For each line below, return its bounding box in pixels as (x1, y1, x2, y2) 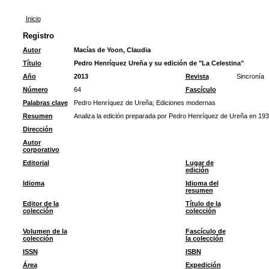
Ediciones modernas (156, 99, 216, 106)
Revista (185, 73, 209, 80)
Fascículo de (185, 228, 226, 235)
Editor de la (22, 200, 59, 207)
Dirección (22, 125, 53, 133)
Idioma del (185, 180, 219, 187)
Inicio (25, 15, 41, 22)
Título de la (185, 200, 221, 207)
